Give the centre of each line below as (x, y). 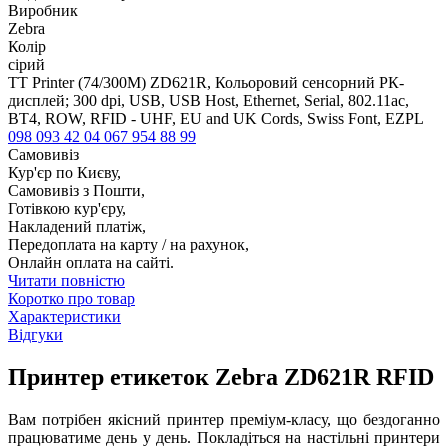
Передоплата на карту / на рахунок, (128, 245)
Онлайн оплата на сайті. (91, 263)
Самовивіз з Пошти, (76, 191)
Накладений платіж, (77, 227)
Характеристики (64, 317)
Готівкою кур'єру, (67, 209)
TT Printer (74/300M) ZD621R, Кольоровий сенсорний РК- (206, 83)
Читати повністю (66, 281)
